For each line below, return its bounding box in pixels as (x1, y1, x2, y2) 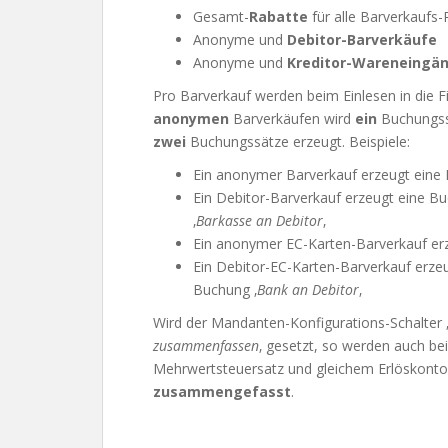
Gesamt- (193, 7, 249, 26)
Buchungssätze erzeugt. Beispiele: (186, 132, 410, 151)
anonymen (153, 109, 233, 128)
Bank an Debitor (257, 280, 359, 299)
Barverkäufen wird (233, 109, 355, 128)
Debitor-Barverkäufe (287, 30, 437, 49)
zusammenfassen (153, 336, 259, 355)
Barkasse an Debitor (196, 211, 323, 230)
